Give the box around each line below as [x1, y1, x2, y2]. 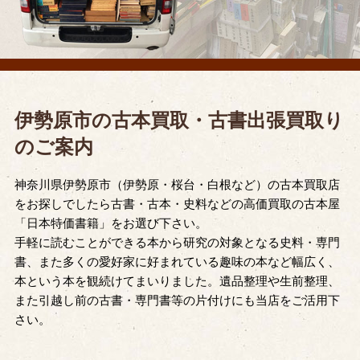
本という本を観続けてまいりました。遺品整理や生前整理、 [14, 275, 340, 288]
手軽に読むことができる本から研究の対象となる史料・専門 [14, 236, 340, 250]
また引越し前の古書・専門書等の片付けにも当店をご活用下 [14, 294, 340, 308]
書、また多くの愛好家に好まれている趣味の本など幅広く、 [14, 256, 340, 269]
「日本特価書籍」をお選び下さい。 [14, 217, 207, 231]
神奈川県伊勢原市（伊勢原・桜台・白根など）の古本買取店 [14, 178, 340, 192]
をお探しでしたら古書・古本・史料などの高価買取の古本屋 [14, 198, 340, 211]
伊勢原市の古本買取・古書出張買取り [14, 110, 344, 132]
